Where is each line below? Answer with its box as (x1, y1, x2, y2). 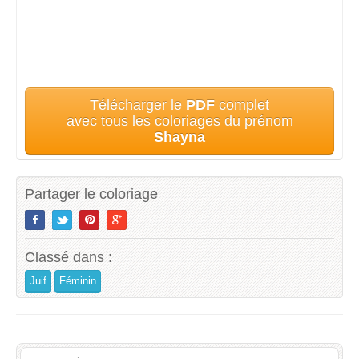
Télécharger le (90, 97, 186, 114)
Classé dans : (25, 249, 112, 266)
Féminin (59, 275, 96, 288)
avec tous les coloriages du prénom (66, 113, 293, 130)
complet (215, 97, 269, 114)
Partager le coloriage (25, 186, 158, 203)
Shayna (154, 129, 205, 146)
